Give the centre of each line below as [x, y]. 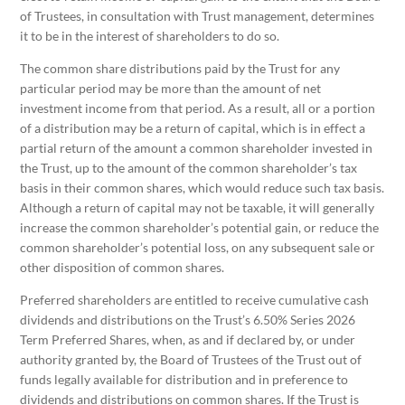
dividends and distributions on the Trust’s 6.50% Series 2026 [188, 320]
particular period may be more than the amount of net [171, 89]
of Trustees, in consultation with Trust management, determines [198, 16]
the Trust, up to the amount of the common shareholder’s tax [189, 168]
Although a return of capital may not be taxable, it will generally [198, 208]
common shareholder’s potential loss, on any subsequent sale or [198, 248]
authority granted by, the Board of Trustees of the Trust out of [191, 360]
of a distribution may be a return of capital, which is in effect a [193, 128]
